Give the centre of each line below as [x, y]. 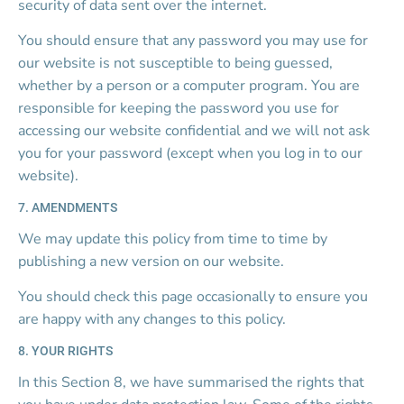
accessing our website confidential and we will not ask [196, 131]
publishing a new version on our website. [151, 262]
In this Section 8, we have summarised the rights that [193, 382]
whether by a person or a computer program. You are [191, 86]
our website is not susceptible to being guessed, [177, 63]
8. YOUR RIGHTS [65, 351]
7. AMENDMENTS [68, 207]
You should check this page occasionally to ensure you [195, 297]
